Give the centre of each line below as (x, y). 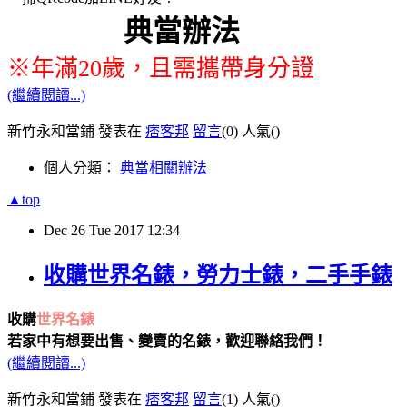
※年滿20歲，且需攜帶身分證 (161, 69)
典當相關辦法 (164, 168)
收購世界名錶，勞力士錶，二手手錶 (218, 276)
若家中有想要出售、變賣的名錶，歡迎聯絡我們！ (167, 342)
